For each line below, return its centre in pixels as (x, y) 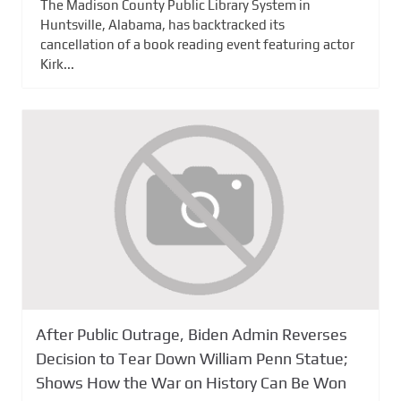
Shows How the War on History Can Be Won (191, 383)
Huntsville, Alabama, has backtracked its (162, 24)
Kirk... (57, 64)
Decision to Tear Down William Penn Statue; (192, 359)
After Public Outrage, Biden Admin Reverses (192, 335)
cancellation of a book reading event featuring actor (197, 44)
